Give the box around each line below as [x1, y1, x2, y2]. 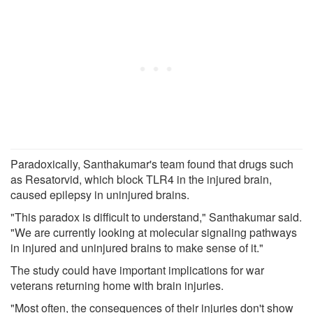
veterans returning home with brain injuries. [10, 277, 224, 293]
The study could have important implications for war [10, 261, 264, 278]
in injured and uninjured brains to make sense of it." [10, 239, 263, 256]
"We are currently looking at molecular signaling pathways [10, 224, 297, 240]
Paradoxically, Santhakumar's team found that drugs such [10, 155, 293, 172]
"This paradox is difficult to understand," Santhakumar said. [10, 208, 302, 225]
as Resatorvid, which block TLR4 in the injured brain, [10, 170, 272, 187]
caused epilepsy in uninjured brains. [10, 186, 189, 203]
